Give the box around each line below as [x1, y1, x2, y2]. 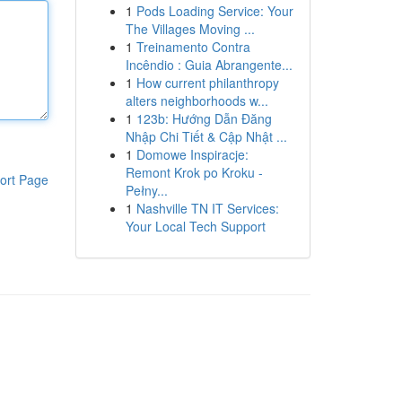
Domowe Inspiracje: [135, 145, 249, 163]
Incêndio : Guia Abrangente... [125, 56, 293, 74]
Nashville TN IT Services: [135, 199, 279, 217]
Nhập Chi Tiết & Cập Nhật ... [125, 127, 287, 145]
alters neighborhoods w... [125, 92, 268, 109]
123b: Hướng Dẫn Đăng [135, 109, 272, 127]
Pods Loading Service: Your [135, 2, 293, 20]
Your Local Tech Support [125, 217, 266, 235]
